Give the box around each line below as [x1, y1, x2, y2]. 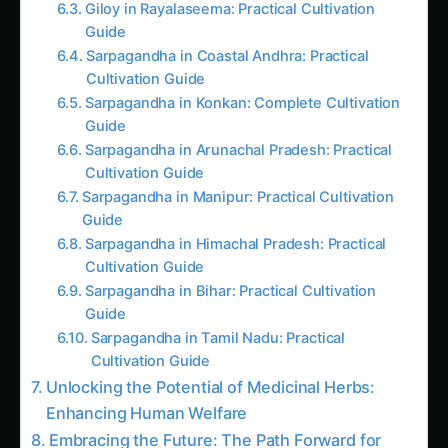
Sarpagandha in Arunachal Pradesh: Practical [84, 121, 393, 140]
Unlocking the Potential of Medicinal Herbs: [45, 357, 376, 378]
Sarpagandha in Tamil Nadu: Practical [90, 309, 346, 328]
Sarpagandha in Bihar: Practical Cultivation [84, 262, 377, 281]
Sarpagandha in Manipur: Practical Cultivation [81, 168, 394, 187]
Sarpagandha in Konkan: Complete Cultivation [84, 74, 401, 93]
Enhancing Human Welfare [45, 383, 248, 404]
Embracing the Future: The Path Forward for [48, 410, 382, 431]
